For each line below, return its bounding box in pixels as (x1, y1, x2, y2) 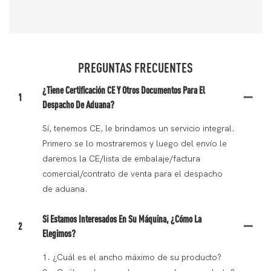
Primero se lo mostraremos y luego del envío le (42, 139, 227, 149)
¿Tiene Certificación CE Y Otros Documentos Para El (42, 85, 205, 96)
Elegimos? (42, 228, 76, 240)
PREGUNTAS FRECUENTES (78, 59, 193, 75)
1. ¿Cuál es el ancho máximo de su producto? (42, 252, 221, 263)
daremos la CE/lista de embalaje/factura (42, 154, 200, 165)
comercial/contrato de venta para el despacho (42, 169, 223, 180)
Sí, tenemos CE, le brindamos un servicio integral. (42, 123, 235, 134)
